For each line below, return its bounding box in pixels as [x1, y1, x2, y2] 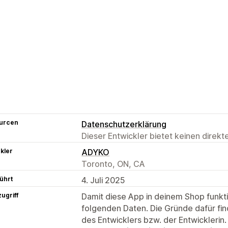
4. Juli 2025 [81, 175, 125, 185]
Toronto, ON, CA [81, 158, 145, 169]
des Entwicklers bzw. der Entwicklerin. [81, 214, 226, 225]
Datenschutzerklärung [81, 119, 166, 129]
